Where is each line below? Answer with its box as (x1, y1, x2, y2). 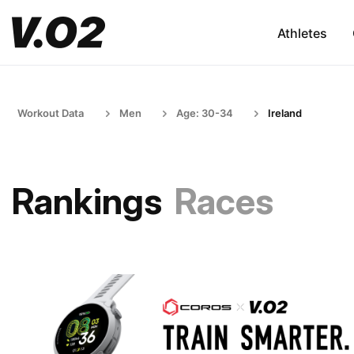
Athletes (277, 24, 327, 41)
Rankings (12, 179, 162, 223)
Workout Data (17, 107, 84, 119)
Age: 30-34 (176, 107, 233, 119)
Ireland (268, 107, 302, 119)
